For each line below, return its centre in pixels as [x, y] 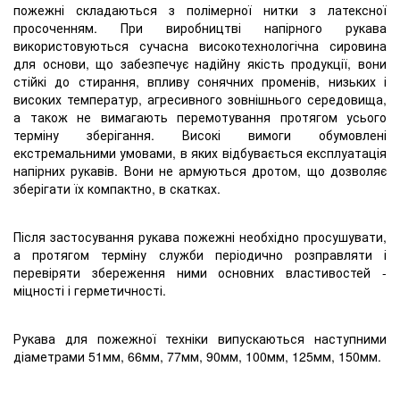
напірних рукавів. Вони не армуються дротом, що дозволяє [200, 170]
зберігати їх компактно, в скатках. [117, 188]
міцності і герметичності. [90, 290]
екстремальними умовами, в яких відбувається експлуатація [200, 152]
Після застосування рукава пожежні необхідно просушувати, [200, 236]
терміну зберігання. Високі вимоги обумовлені [200, 134]
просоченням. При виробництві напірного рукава [200, 27]
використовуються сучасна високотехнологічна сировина [200, 45]
